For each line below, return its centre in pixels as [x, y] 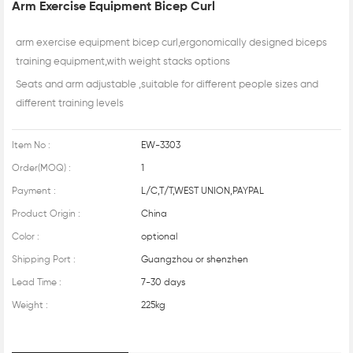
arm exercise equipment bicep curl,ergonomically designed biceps [171, 43]
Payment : [34, 192]
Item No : [31, 146]
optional [159, 238]
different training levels [70, 104]
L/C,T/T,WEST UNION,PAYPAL [202, 192]
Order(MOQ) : [41, 169]
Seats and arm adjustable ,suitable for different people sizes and [167, 85]
